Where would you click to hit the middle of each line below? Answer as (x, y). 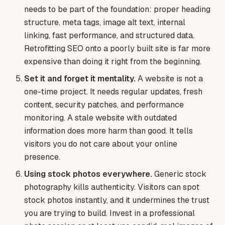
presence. (42, 157)
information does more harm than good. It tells (108, 131)
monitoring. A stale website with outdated (100, 118)
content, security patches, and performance (104, 105)
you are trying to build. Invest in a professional (109, 213)
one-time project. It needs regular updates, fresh (113, 92)
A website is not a (169, 79)
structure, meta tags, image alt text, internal (105, 23)
